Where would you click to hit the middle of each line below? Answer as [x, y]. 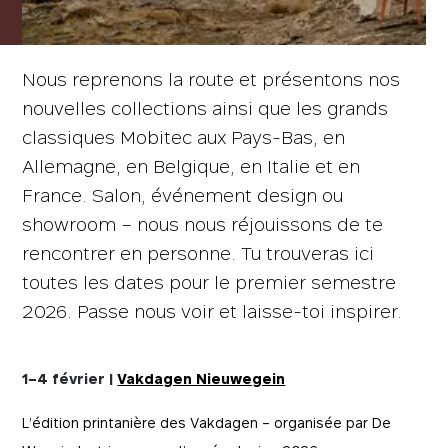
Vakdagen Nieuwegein [201, 378]
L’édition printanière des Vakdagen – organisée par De [207, 422]
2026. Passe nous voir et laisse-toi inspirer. [212, 311]
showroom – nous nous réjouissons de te [203, 224]
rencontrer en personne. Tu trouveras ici [198, 253]
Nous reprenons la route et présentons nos [211, 79]
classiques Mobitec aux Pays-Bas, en [184, 137]
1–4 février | [70, 378]
